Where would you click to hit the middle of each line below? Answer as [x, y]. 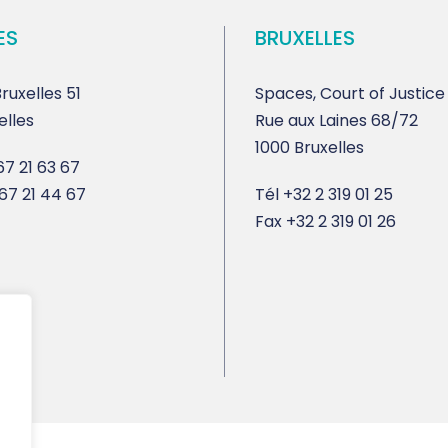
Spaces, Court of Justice [350, 94]
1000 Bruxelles [309, 148]
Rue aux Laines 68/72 [336, 121]
